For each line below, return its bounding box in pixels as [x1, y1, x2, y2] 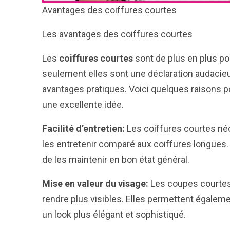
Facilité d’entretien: [42, 123, 125, 134]
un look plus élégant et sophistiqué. [42, 208, 186, 220]
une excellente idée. [42, 99, 124, 110]
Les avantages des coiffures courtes [42, 28, 193, 40]
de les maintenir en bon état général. [42, 154, 189, 165]
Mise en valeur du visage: [42, 178, 148, 189]
